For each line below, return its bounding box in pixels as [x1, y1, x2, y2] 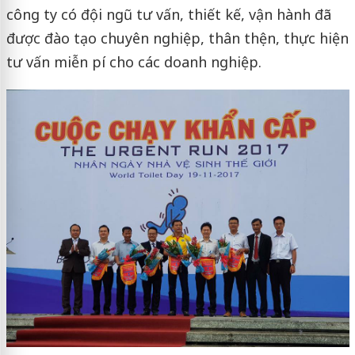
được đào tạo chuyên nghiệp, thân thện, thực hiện [6, 29, 349, 48]
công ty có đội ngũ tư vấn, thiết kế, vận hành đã [6, 5, 331, 25]
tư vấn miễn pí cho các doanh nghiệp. [6, 52, 261, 72]
